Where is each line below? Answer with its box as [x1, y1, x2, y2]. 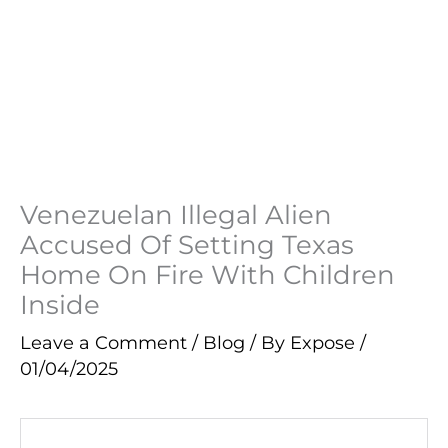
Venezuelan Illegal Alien [20, 198, 332, 230]
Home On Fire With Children [20, 258, 395, 290]
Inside [20, 288, 100, 320]
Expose [290, 330, 360, 354]
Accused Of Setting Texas [20, 228, 354, 260]
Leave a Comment [20, 330, 187, 354]
